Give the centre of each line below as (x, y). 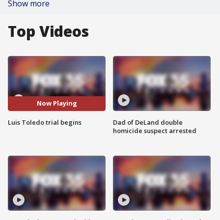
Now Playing (57, 103)
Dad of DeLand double (148, 122)
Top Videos (48, 31)
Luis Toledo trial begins (45, 122)
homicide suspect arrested (155, 130)
